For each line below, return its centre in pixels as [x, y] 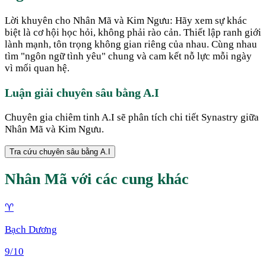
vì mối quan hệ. [37, 68]
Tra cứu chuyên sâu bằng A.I [60, 152]
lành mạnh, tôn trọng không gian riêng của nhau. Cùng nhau [131, 45]
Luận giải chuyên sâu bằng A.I [82, 93]
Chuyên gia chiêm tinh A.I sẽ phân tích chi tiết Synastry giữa [132, 118]
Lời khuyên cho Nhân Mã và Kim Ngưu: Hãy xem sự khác [126, 21]
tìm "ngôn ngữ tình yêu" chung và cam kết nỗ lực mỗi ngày [128, 56]
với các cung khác [128, 179]
